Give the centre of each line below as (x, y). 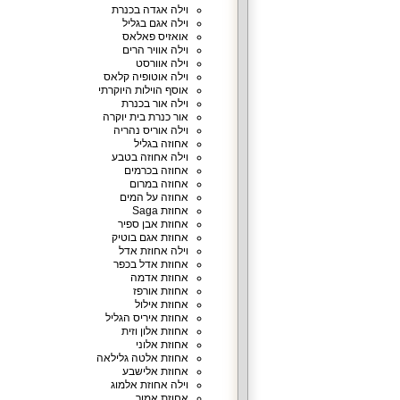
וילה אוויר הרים (155, 50)
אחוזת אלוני (162, 345)
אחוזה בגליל (161, 144)
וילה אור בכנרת (154, 104)
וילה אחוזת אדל (153, 251)
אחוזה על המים (154, 197)
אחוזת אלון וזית (154, 331)
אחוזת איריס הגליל (146, 318)
